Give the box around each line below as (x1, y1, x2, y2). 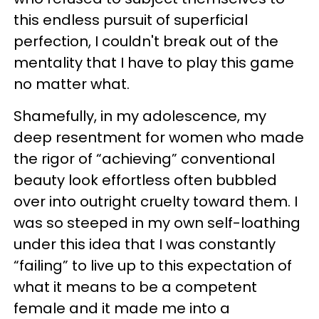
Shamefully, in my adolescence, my (14, 105, 266, 126)
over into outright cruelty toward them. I (14, 191, 298, 211)
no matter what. (14, 73, 130, 94)
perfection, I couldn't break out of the (14, 31, 278, 51)
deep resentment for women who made (14, 127, 304, 147)
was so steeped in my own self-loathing (14, 212, 300, 233)
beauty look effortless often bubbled (14, 169, 277, 190)
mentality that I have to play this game (14, 52, 294, 73)
